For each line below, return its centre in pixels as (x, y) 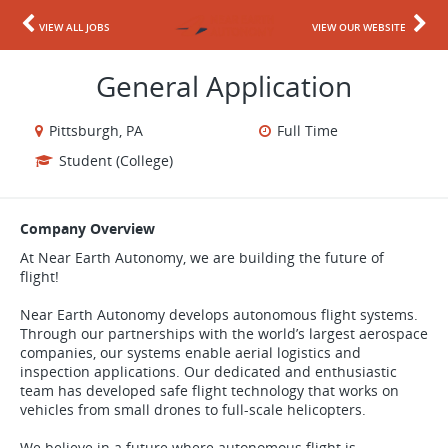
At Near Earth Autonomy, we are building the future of (202, 257)
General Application (224, 86)
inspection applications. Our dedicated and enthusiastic (208, 371)
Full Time (307, 130)
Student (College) (116, 160)
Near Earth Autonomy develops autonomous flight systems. (219, 314)
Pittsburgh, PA (96, 130)
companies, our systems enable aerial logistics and (190, 352)
